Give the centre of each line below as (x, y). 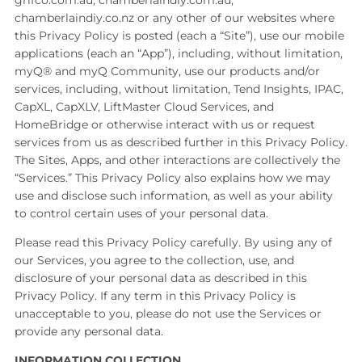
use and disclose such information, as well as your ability (174, 196)
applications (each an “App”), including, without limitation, (179, 53)
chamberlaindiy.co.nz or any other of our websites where (175, 18)
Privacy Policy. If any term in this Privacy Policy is (155, 296)
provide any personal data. (89, 331)
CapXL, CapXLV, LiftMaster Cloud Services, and (144, 107)
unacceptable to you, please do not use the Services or (168, 314)
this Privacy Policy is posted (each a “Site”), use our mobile (179, 36)
